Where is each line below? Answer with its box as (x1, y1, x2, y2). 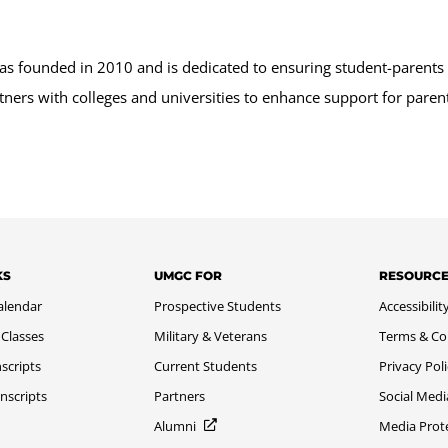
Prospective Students (154, 296, 282, 315)
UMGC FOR (154, 267, 223, 283)
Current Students (154, 356, 258, 375)
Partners (154, 386, 206, 405)
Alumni (154, 416, 197, 435)
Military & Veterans (154, 326, 268, 345)
